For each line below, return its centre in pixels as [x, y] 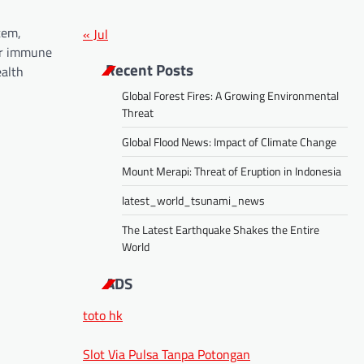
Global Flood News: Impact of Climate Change [229, 141]
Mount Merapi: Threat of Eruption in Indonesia [232, 171]
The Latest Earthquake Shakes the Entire [221, 229]
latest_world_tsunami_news [193, 200]
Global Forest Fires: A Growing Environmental [230, 95]
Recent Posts [149, 69]
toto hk [103, 315]
